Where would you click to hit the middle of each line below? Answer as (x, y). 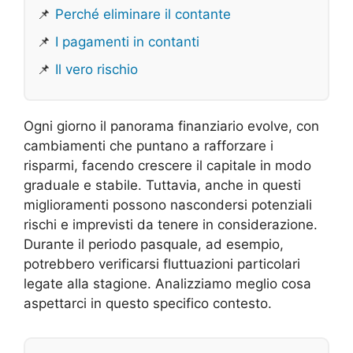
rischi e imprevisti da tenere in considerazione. (171, 225)
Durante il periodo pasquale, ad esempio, (154, 245)
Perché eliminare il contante (143, 15)
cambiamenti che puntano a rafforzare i (149, 146)
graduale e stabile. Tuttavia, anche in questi (162, 186)
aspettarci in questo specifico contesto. (148, 304)
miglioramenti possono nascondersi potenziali (168, 205)
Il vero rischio (97, 70)
